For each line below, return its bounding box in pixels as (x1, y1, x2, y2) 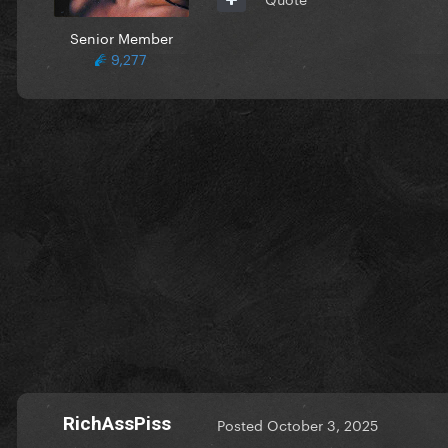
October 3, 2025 (267, 413, 378, 436)
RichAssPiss (63, 411, 171, 435)
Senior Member (69, 25, 173, 48)
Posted (217, 413, 267, 436)
